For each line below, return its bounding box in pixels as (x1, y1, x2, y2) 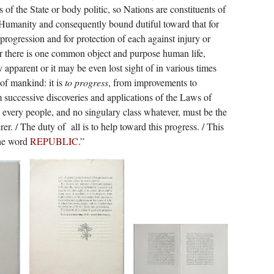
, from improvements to (108, 76, 197, 89)
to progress (64, 76, 108, 89)
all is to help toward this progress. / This (70, 120, 224, 133)
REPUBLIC (29, 135, 78, 148)
